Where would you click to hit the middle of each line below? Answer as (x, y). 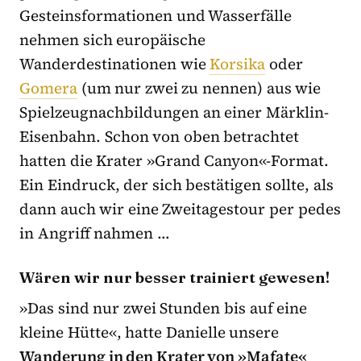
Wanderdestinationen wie (115, 64)
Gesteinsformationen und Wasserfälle (156, 16)
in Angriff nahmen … (95, 233)
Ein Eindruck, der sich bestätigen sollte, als (176, 185)
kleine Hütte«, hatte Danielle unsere (149, 332)
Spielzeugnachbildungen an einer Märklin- (174, 112)
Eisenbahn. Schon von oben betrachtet (160, 137)
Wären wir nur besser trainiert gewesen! (174, 278)
